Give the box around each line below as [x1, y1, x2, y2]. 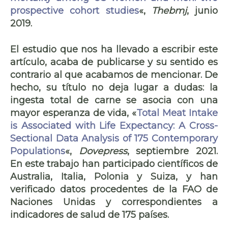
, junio [186, 5, 218, 16]
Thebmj [145, 5, 187, 16]
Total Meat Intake [136, 107, 218, 119]
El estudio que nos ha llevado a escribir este [10, 43, 218, 55]
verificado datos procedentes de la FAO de [10, 183, 218, 195]
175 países [122, 209, 167, 220]
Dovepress [78, 145, 127, 157]
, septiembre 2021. [127, 145, 218, 157]
